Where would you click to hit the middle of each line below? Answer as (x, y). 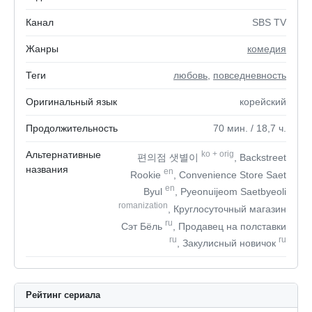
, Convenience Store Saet (230, 174)
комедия (267, 49)
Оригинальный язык (71, 102)
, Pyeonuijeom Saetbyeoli (231, 191)
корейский (263, 102)
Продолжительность (72, 128)
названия (47, 169)
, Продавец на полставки (229, 226)
